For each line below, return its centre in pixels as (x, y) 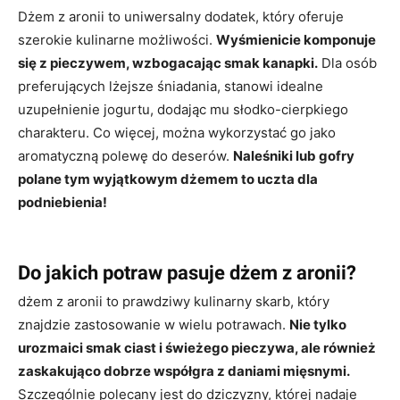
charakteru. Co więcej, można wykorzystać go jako (177, 132)
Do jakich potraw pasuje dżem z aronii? (187, 272)
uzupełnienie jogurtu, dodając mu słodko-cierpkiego (183, 109)
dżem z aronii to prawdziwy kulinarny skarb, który (174, 301)
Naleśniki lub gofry (294, 155)
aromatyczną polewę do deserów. (125, 155)
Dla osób (347, 62)
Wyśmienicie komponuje (296, 39)
